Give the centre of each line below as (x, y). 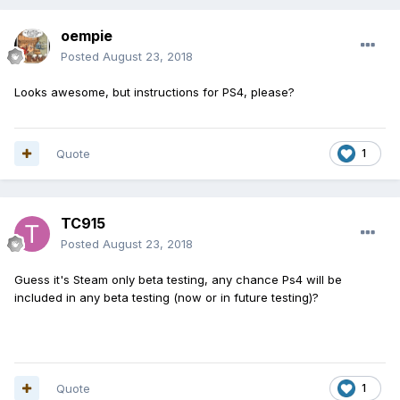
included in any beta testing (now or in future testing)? (167, 297)
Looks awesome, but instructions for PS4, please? (154, 92)
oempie (87, 35)
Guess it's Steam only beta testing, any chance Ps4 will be (178, 279)
